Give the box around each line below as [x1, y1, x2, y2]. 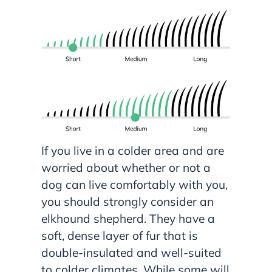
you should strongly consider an [41, 194, 214, 209]
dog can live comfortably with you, [41, 177, 228, 192]
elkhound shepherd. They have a [41, 211, 215, 226]
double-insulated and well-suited [41, 245, 222, 260]
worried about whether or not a [41, 160, 211, 175]
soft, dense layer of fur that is [41, 228, 198, 243]
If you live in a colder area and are [41, 143, 224, 158]
